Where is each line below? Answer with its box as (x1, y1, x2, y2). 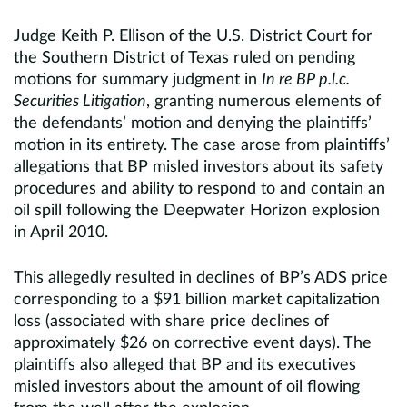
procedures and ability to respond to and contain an (14, 181, 385, 197)
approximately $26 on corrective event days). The (14, 335, 372, 352)
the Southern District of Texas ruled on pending (14, 50, 355, 66)
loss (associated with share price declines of (14, 313, 329, 330)
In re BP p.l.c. (262, 72, 350, 88)
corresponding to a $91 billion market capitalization (14, 292, 380, 308)
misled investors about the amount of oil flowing (14, 379, 360, 395)
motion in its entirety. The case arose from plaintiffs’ (14, 137, 390, 154)
